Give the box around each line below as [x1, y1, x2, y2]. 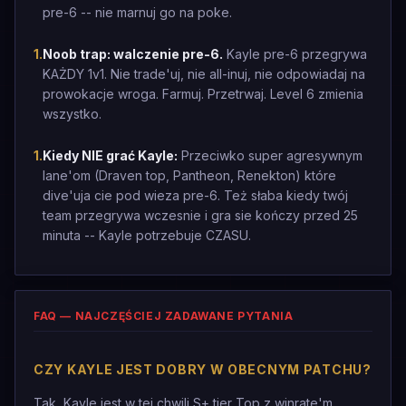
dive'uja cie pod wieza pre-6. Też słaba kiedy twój [43, 188, 348, 203]
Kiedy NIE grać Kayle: [43, 148, 178, 163]
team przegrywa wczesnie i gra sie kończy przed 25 [43, 208, 358, 223]
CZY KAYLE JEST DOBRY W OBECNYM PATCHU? [34, 362, 372, 377]
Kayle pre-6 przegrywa [223, 46, 367, 62]
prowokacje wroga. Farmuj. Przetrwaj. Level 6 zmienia [43, 86, 363, 101]
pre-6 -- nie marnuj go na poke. [43, 5, 232, 20]
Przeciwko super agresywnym [178, 148, 362, 163]
